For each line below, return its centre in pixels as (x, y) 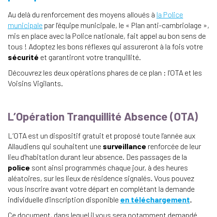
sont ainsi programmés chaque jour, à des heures (109, 168)
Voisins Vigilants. (35, 83)
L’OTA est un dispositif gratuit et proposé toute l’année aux (101, 136)
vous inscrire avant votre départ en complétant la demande (101, 189)
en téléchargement (155, 200)
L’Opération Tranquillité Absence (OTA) (103, 116)
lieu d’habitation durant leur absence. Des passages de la (97, 157)
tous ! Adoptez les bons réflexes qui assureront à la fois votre (105, 46)
